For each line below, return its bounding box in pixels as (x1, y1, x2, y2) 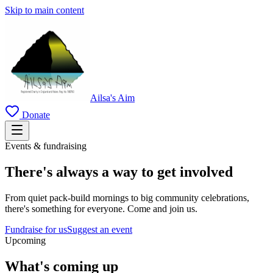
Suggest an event (67, 224, 132, 235)
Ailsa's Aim (90, 93, 135, 103)
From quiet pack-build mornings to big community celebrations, (5, 192, 249, 203)
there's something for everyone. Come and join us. (5, 203, 197, 214)
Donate (19, 110, 50, 120)
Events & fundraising (5, 141, 87, 151)
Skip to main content (5, 5, 84, 15)
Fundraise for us (5, 224, 67, 235)
